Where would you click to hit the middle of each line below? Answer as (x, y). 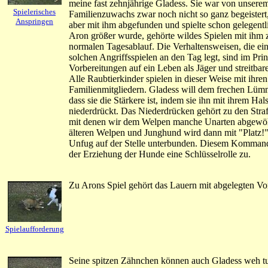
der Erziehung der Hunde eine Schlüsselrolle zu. (160, 154)
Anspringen (34, 21)
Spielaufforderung (34, 229)
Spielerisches (34, 12)
